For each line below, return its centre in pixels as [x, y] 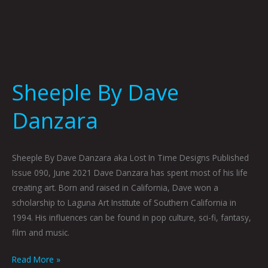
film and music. [41, 232]
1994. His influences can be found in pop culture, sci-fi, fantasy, [132, 217]
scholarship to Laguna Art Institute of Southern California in [124, 202]
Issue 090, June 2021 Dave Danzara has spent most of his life [130, 172]
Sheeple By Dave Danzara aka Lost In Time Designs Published [130, 157]
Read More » [36, 260]
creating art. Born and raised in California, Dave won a [115, 187]
